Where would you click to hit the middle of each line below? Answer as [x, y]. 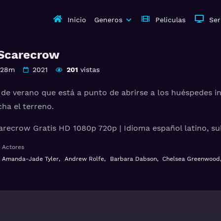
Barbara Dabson [133, 159]
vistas [89, 70]
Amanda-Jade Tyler [30, 159]
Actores [13, 147]
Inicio [77, 20]
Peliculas [170, 20]
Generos [108, 20]
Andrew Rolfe [84, 159]
